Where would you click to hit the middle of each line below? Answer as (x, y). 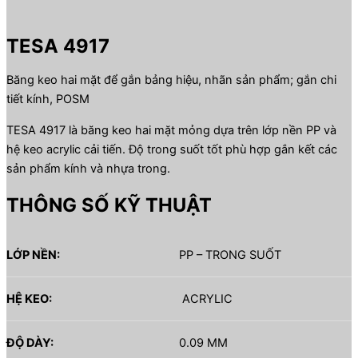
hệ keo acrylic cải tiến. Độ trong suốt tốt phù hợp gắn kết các (172, 149)
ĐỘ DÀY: (30, 343)
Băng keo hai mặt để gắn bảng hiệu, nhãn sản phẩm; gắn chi (171, 80)
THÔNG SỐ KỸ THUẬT (109, 205)
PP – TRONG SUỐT (230, 255)
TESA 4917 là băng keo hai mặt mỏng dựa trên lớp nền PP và (171, 130)
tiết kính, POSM (48, 99)
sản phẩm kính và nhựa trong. (88, 168)
